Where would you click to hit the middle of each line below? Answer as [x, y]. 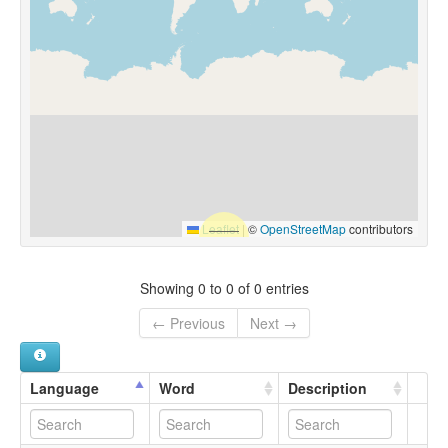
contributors [379, 228]
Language [64, 388]
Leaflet [219, 228]
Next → [273, 323]
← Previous [188, 323]
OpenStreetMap [303, 228]
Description [327, 388]
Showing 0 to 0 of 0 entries [224, 287]
